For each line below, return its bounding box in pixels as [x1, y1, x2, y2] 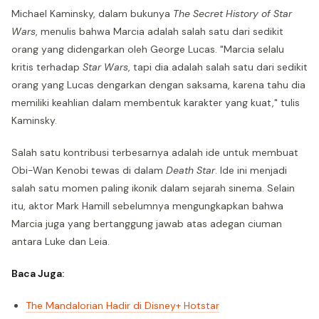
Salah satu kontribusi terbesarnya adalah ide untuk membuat [11, 145, 298, 159]
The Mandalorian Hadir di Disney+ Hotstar [26, 298, 219, 312]
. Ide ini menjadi [215, 163, 287, 177]
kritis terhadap [11, 60, 83, 73]
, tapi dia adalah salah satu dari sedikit [128, 60, 308, 73]
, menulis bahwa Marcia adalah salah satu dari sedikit [36, 24, 283, 38]
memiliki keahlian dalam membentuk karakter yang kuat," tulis [11, 95, 300, 109]
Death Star [166, 163, 215, 177]
